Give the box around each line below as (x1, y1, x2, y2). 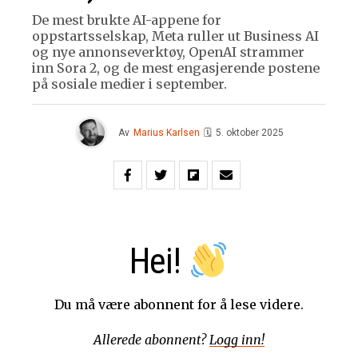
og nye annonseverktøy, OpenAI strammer (32, 44, 304, 61)
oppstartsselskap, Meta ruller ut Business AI (32, 28, 319, 45)
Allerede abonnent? (93, 332, 209, 348)
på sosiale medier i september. (32, 76, 227, 93)
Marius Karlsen (133, 127, 200, 139)
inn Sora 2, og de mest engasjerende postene (32, 60, 320, 77)
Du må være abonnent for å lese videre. (54, 296, 304, 313)
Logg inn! (209, 332, 265, 348)
